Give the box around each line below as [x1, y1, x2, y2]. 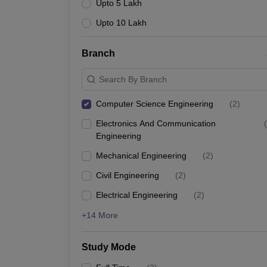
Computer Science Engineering [96, 99, 213, 108]
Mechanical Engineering [96, 151, 187, 160]
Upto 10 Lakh [96, 18, 147, 27]
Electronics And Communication [96, 119, 216, 128]
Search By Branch [99, 74, 167, 84]
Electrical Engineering [96, 190, 178, 200]
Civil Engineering [96, 170, 159, 180]
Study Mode [82, 242, 136, 252]
